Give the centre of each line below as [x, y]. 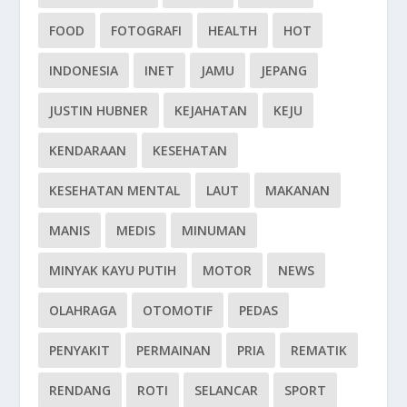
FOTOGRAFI [147, 31]
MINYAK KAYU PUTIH [113, 271]
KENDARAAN [88, 151]
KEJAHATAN [211, 111]
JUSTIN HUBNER [99, 111]
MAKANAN [298, 191]
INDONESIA [84, 71]
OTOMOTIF [178, 311]
